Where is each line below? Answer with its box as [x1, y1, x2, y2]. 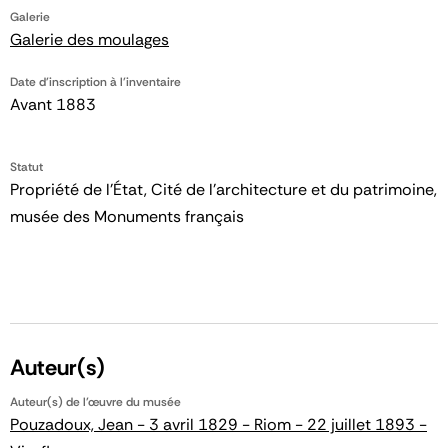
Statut [10, 159, 43, 175]
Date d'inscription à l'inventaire [10, 74, 181, 90]
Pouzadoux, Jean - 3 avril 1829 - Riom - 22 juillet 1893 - [10, 414, 427, 435]
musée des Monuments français [10, 206, 244, 227]
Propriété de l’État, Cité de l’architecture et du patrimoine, [10, 179, 437, 200]
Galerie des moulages [10, 29, 169, 50]
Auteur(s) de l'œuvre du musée [10, 394, 181, 410]
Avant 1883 [10, 94, 96, 115]
